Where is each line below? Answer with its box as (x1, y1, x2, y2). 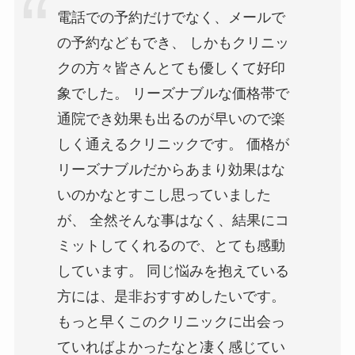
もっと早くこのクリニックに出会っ (56, 314, 285, 330)
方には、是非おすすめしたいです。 (56, 288, 285, 305)
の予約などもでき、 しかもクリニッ (56, 35, 289, 52)
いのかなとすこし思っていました (56, 187, 271, 204)
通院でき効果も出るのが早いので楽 (56, 111, 285, 128)
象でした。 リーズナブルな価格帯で (56, 86, 289, 102)
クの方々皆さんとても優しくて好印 (56, 60, 285, 77)
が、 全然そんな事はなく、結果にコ (56, 212, 289, 229)
